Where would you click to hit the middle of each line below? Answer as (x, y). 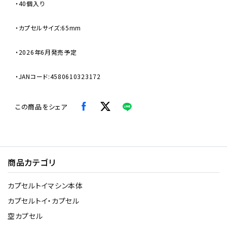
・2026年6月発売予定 (46, 52)
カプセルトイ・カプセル (44, 201)
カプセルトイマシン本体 (45, 186)
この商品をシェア (41, 107)
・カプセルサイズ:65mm (48, 28)
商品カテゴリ (32, 162)
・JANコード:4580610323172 (58, 77)
